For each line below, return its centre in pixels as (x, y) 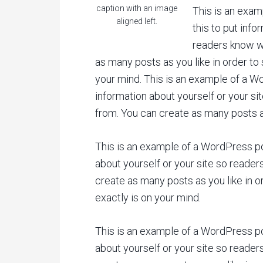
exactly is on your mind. (148, 198)
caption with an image (137, 8)
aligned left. (137, 21)
